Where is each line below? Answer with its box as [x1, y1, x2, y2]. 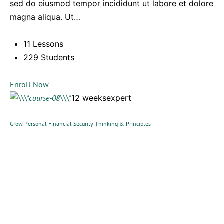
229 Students [23, 52, 74, 62]
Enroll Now [10, 79, 49, 89]
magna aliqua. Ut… [10, 12, 80, 22]
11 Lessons [23, 39, 63, 49]
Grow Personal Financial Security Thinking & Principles [10, 120, 151, 127]
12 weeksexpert [71, 93, 131, 103]
